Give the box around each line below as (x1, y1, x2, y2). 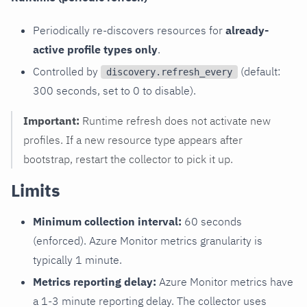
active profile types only (33, 42, 158, 56)
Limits (11, 178, 60, 201)
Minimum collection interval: (33, 214, 182, 228)
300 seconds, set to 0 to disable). (33, 83, 196, 97)
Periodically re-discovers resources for (33, 23, 225, 37)
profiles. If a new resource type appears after (23, 132, 243, 147)
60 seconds (182, 214, 242, 228)
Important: (23, 113, 79, 127)
